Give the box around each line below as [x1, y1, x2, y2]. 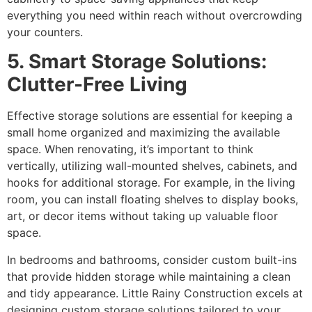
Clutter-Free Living [7, 72, 187, 97]
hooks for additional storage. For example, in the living [7, 175, 295, 190]
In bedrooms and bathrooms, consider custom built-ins [7, 252, 297, 267]
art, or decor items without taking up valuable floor [7, 209, 278, 224]
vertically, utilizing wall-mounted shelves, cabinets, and [7, 159, 297, 173]
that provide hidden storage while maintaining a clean [7, 269, 290, 283]
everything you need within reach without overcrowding [7, 8, 302, 23]
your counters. [7, 25, 83, 40]
